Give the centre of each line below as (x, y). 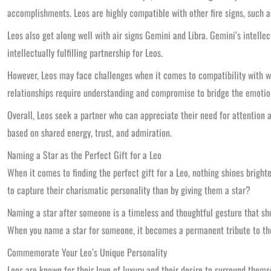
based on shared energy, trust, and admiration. (90, 132)
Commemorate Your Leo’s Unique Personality (87, 252)
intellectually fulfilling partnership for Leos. (85, 53)
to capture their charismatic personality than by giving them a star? (129, 190)
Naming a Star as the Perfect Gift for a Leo (84, 155)
